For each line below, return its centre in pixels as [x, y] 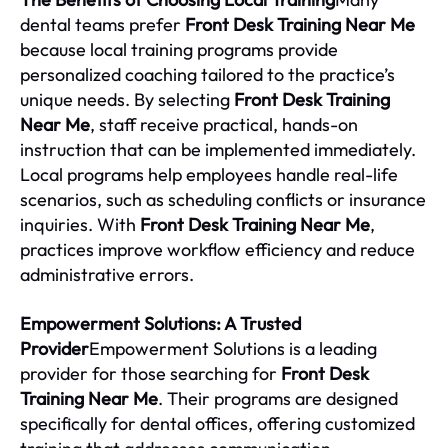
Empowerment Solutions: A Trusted [160, 324]
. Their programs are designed [278, 399]
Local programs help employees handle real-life [209, 175]
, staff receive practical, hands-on [224, 125]
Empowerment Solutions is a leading [233, 349]
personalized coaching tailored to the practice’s [207, 75]
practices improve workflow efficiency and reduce [217, 250]
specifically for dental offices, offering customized [217, 424]
